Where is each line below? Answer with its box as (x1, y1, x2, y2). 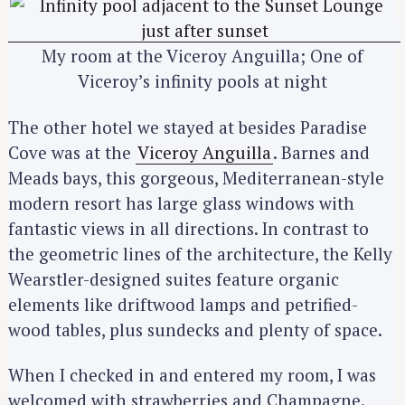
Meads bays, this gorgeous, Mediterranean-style (8, 165, 384, 189)
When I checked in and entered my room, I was (8, 363, 376, 387)
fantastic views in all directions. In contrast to (8, 216, 369, 240)
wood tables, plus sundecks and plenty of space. (8, 317, 382, 341)
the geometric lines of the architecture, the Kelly (8, 241, 392, 265)
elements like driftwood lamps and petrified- (8, 292, 358, 316)
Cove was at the (8, 140, 136, 164)
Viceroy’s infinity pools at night (78, 70, 327, 93)
